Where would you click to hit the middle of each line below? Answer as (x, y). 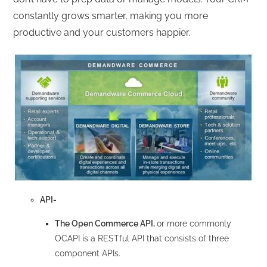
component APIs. (88, 253)
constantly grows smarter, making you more (111, 15)
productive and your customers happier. (102, 32)
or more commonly (194, 223)
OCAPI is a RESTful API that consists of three (142, 238)
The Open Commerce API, (106, 223)
